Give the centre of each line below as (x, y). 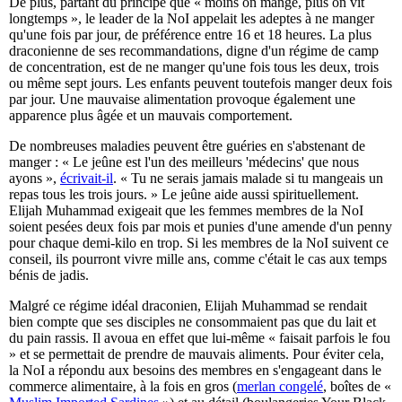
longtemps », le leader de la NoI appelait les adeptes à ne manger (192, 19)
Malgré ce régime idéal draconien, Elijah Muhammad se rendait (188, 306)
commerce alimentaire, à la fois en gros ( (123, 387)
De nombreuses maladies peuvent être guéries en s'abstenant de (187, 146)
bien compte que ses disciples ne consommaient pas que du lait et (192, 322)
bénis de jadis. (49, 275)
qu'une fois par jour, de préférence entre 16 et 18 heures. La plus (190, 35)
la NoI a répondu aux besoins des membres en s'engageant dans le (195, 371)
